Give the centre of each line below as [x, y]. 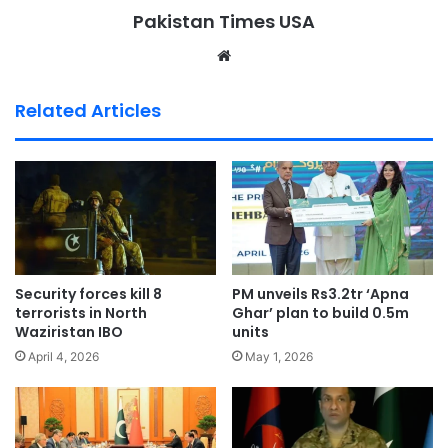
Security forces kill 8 [88, 293]
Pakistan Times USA [224, 22]
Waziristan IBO [69, 331]
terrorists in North [81, 312]
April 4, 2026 [63, 356]
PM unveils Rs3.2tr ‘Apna [320, 293]
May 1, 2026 [279, 356]
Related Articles [88, 111]
